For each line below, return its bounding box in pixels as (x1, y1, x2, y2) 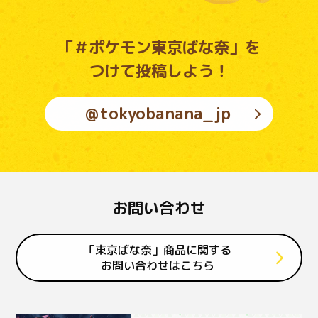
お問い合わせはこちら (100, 257, 214, 273)
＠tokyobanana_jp (83, 102, 231, 125)
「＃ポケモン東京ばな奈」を (57, 36, 261, 59)
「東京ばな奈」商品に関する (83, 241, 231, 258)
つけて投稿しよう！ (89, 60, 229, 82)
